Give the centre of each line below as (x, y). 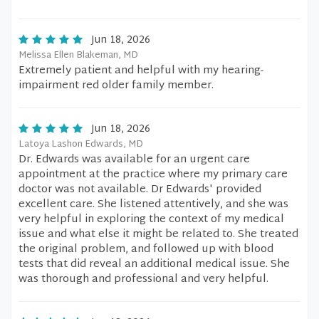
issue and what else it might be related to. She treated (158, 235)
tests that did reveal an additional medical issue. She (154, 265)
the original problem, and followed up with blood (146, 250)
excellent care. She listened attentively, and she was (153, 205)
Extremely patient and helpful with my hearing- (141, 71)
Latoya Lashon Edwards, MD (81, 145)
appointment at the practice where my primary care (153, 175)
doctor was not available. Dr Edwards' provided (140, 190)
